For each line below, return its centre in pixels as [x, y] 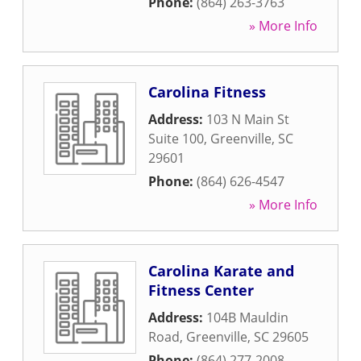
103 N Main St [248, 119]
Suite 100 [176, 139]
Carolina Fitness [207, 92]
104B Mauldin [247, 317]
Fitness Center [201, 290]
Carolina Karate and [221, 271]
